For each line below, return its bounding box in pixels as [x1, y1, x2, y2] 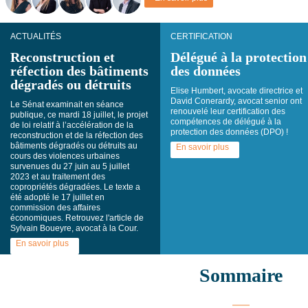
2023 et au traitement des [10, 172, 105, 181]
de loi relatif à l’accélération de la [10, 120, 133, 130]
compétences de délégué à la [170, 117, 281, 126]
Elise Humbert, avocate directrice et [170, 86, 302, 96]
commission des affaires [10, 203, 100, 212]
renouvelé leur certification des [170, 107, 285, 116]
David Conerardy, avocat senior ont [170, 96, 302, 106]
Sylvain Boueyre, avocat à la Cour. [10, 223, 138, 233]
